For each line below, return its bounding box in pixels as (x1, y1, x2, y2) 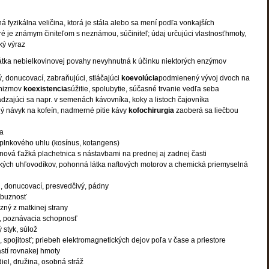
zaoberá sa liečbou (176, 106, 238, 115)
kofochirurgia (128, 106, 176, 115)
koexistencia (23, 85, 67, 93)
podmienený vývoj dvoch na (159, 74, 250, 82)
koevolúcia (121, 74, 159, 82)
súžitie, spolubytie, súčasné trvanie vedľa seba (67, 85, 219, 93)
